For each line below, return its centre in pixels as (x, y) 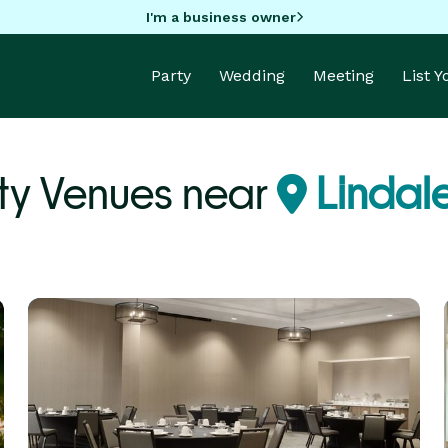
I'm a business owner (220, 16)
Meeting (343, 75)
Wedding (252, 75)
